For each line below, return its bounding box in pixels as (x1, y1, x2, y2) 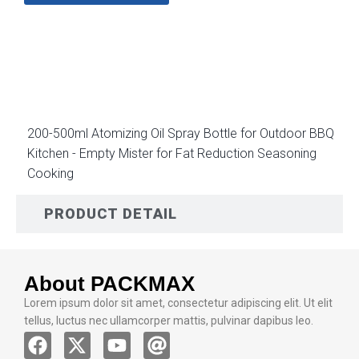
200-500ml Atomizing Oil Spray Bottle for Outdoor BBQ (27, 126, 334, 142)
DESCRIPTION (44, 55, 149, 73)
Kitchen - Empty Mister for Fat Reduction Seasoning (27, 146, 317, 162)
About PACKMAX (24, 272, 195, 296)
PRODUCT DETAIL (44, 205, 177, 223)
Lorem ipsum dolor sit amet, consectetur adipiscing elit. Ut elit (24, 296, 333, 310)
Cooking (27, 166, 74, 182)
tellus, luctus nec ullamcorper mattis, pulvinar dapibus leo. (24, 314, 313, 328)
